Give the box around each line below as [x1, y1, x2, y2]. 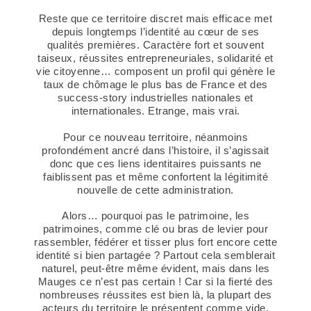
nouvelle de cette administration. [77, 183, 234, 196]
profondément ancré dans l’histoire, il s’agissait [42, 144, 269, 156]
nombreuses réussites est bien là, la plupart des [39, 289, 272, 301]
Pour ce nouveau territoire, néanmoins [62, 131, 249, 143]
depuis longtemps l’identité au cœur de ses [51, 26, 260, 38]
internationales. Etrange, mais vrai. [71, 105, 240, 117]
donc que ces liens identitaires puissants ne [49, 157, 262, 169]
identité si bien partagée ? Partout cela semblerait [35, 249, 276, 262]
